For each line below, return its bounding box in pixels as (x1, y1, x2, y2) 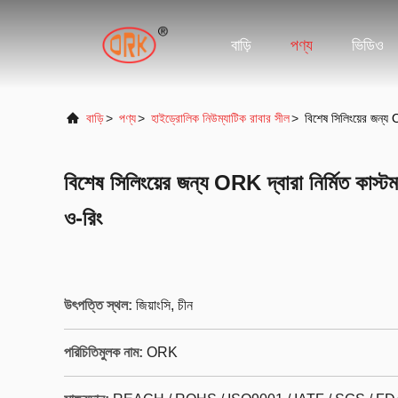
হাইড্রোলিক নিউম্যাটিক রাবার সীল (151, 111, 290, 125)
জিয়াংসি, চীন (136, 298, 193, 313)
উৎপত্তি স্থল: (64, 298, 132, 313)
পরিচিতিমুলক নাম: (64, 345, 143, 360)
